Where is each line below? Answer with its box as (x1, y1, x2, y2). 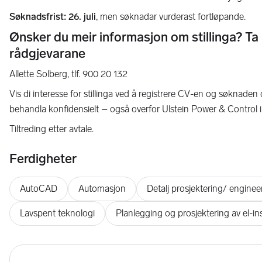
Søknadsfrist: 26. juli (9, 11, 96, 22)
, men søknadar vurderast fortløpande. (96, 11, 246, 22)
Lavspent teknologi (20, 208, 95, 219)
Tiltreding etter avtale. (9, 123, 94, 135)
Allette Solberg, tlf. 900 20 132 (9, 68, 127, 80)
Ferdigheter (9, 151, 77, 167)
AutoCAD (20, 183, 57, 194)
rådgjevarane (9, 46, 85, 61)
